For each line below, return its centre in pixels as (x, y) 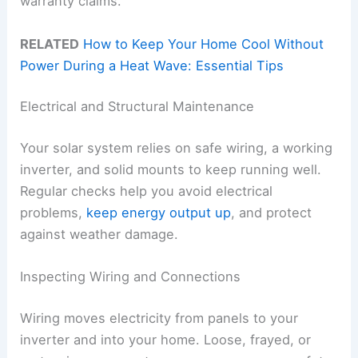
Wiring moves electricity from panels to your (159, 318)
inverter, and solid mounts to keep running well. (171, 169)
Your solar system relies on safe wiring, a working (177, 147)
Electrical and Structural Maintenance (137, 107)
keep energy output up (159, 212)
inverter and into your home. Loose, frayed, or (166, 339)
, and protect (272, 212)
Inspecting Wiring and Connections (131, 277)
